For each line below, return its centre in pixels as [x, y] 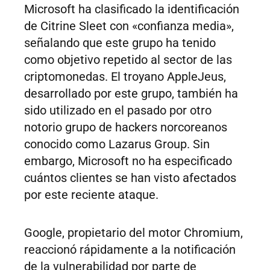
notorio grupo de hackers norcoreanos [126, 127]
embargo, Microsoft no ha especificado [128, 161]
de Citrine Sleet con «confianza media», [129, 26]
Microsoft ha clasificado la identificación [132, 9]
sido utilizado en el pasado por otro [118, 111]
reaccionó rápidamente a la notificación [130, 250]
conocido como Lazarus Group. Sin [117, 144]
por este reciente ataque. [91, 195]
